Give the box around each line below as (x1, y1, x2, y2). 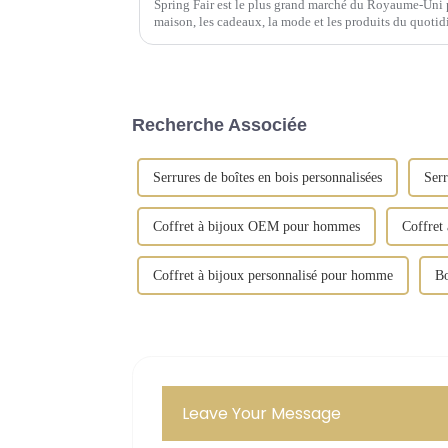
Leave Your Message (182, 401, 342, 425)
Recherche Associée (132, 114, 307, 135)
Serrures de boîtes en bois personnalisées (153, 169, 382, 185)
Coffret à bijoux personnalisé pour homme (153, 267, 393, 283)
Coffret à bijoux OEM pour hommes (153, 218, 360, 234)
